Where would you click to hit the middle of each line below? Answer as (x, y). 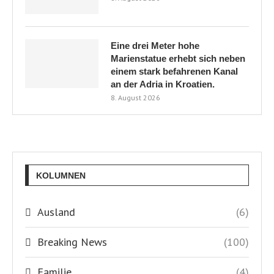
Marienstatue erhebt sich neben (178, 58)
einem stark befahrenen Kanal (174, 71)
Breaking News (72, 242)
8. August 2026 (135, 97)
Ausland (56, 212)
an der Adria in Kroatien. (163, 84)
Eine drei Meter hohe (155, 45)
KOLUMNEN (61, 175)
